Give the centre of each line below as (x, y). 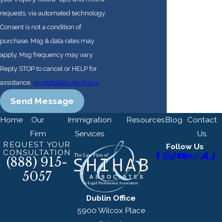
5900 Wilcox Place (111, 210)
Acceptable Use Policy (66, 82)
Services (89, 133)
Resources (145, 119)
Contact (202, 119)
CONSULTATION (37, 152)
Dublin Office (111, 198)
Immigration (90, 119)
